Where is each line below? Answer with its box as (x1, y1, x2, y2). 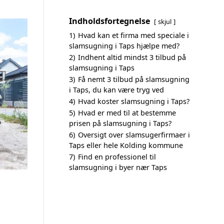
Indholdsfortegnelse (69, 15, 150, 26)
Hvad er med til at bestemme (78, 108, 176, 117)
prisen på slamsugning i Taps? (69, 118, 171, 128)
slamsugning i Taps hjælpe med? (69, 41, 179, 50)
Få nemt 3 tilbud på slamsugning (78, 74, 189, 84)
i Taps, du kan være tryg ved (69, 85, 164, 94)
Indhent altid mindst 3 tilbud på (78, 52, 186, 62)
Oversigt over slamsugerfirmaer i (78, 130, 190, 139)
